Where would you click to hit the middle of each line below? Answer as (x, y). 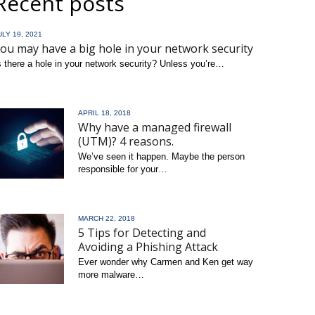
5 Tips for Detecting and (142, 233)
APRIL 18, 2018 (104, 113)
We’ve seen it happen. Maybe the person (161, 156)
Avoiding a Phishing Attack (148, 247)
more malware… (111, 275)
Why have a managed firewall (155, 127)
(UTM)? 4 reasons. (126, 141)
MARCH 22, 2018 (107, 218)
